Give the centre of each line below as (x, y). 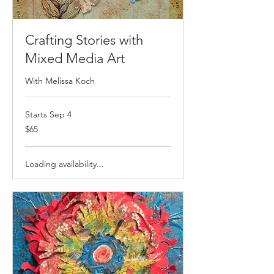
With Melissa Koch (60, 81)
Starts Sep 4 (48, 115)
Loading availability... (65, 164)
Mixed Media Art (75, 59)
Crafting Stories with (84, 40)
